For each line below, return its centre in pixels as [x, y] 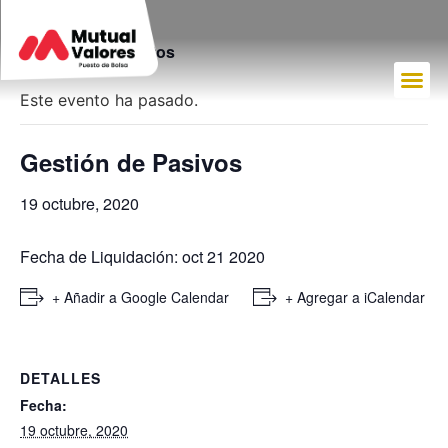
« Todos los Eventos [97, 51]
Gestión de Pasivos [131, 162]
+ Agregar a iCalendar [355, 297]
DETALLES [60, 378]
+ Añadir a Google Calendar [140, 297]
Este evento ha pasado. [109, 100]
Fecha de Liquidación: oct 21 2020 [142, 256]
